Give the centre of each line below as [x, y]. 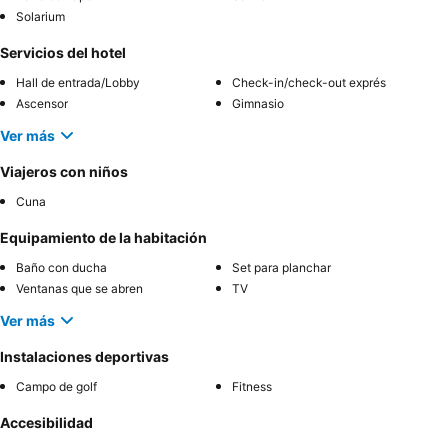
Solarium [40, 17]
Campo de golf [56, 387]
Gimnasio [258, 104]
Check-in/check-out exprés [309, 83]
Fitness [252, 387]
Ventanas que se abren [79, 289]
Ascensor [42, 104]
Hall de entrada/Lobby [78, 83]
